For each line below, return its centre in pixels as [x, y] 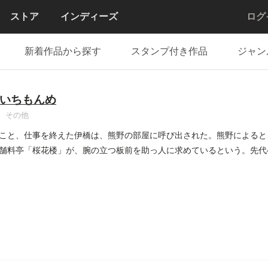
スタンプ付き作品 [169, 51]
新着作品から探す [63, 51]
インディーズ [89, 16]
